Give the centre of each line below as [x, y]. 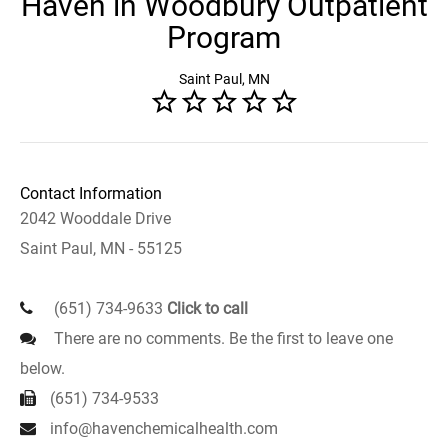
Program [224, 37]
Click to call [207, 308]
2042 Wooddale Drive [95, 218]
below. [42, 368]
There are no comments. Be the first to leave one [221, 338]
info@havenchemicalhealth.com [164, 428]
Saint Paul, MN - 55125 [101, 248]
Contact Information [91, 193]
